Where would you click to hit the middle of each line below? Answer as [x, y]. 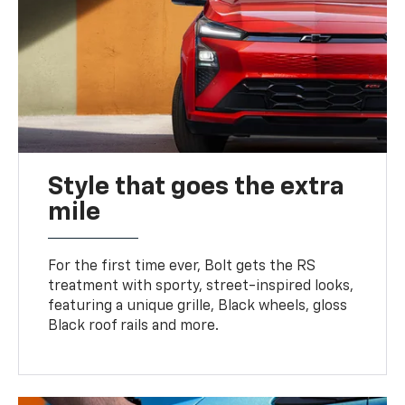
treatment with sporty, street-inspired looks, [201, 287]
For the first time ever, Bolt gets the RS [182, 267]
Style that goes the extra [197, 188]
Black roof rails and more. [134, 327]
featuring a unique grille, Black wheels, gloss [198, 307]
